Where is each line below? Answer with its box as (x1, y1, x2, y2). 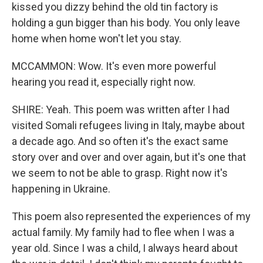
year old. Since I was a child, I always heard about (12, 242, 238, 254)
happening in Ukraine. (12, 183, 110, 195)
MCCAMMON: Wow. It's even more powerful (12, 60, 216, 72)
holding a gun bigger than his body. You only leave (12, 16, 240, 29)
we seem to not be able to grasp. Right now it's (12, 167, 228, 179)
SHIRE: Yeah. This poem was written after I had (12, 103, 230, 116)
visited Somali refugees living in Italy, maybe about (12, 119, 245, 131)
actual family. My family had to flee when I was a (12, 226, 234, 238)
